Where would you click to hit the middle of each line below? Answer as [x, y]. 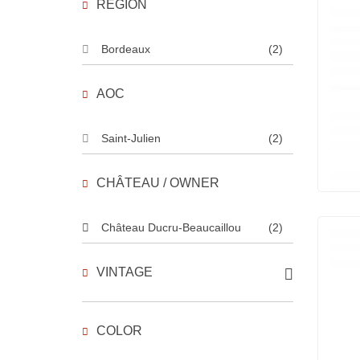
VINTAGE [125, 272]
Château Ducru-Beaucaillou [171, 227]
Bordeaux [126, 49]
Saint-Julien [131, 138]
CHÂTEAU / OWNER [158, 183]
